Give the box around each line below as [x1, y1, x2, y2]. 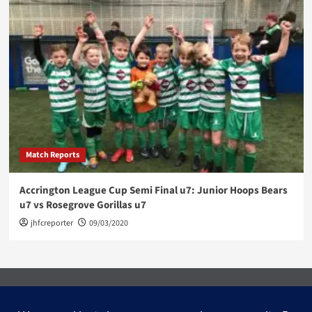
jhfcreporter [30, 217, 73, 229]
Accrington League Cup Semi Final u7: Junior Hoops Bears [19, 183, 288, 198]
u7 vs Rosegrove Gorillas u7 [19, 198, 146, 212]
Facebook [150, 283, 192, 295]
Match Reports [25, 149, 79, 161]
